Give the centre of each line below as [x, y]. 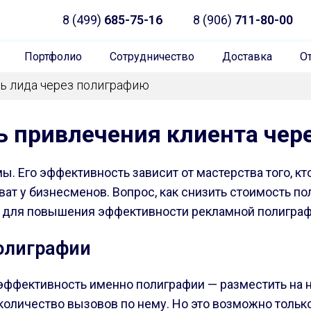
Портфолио [53, 57]
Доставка [247, 57]
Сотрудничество [152, 57]
